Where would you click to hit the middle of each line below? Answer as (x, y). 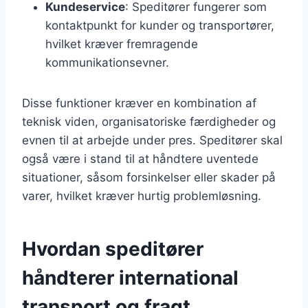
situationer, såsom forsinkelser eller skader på (149, 177)
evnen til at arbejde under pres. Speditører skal (152, 140)
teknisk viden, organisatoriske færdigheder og (149, 121)
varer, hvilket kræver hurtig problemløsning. (142, 196)
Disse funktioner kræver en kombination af (139, 103)
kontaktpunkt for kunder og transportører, (160, 25)
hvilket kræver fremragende (122, 44)
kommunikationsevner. (107, 62)
